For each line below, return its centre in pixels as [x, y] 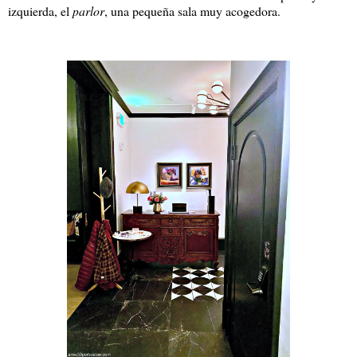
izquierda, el [40, 10]
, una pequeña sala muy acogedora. [194, 10]
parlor [88, 10]
